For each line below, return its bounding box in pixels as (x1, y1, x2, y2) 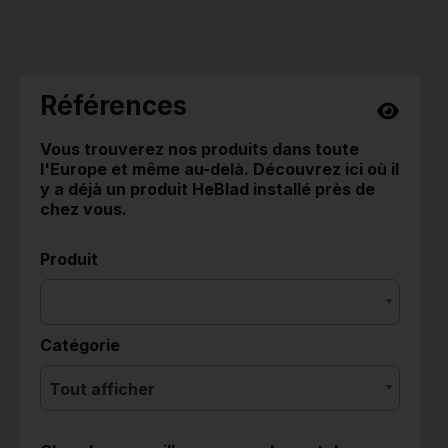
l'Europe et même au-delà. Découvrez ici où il (40, 159, 399, 180)
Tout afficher (49, 379, 155, 400)
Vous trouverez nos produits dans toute (40, 139, 359, 160)
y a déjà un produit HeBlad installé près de (40, 179, 375, 200)
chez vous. (40, 199, 127, 220)
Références (40, 90, 187, 122)
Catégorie (40, 335, 120, 356)
